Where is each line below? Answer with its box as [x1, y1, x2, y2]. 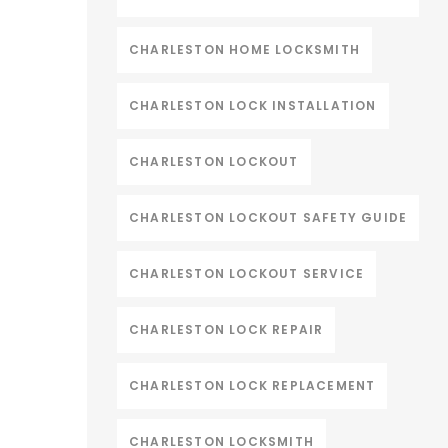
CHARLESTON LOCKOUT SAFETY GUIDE [129, 209, 408, 226]
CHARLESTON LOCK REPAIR [129, 321, 324, 338]
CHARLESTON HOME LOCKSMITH [129, 41, 360, 58]
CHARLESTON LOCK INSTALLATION [129, 97, 377, 114]
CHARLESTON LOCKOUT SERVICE [129, 265, 365, 282]
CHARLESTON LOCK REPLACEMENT [129, 377, 376, 394]
